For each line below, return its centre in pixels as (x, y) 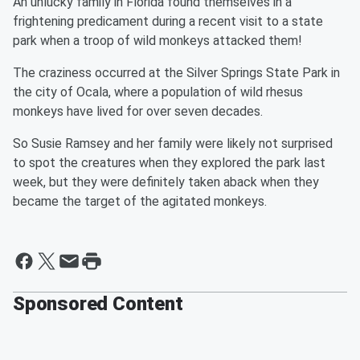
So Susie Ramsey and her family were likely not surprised (173, 143)
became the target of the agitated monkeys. (140, 201)
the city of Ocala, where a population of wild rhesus (158, 92)
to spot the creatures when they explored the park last (169, 163)
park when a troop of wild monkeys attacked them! (157, 41)
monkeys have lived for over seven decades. (138, 111)
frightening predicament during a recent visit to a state (168, 21)
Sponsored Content (98, 304)
